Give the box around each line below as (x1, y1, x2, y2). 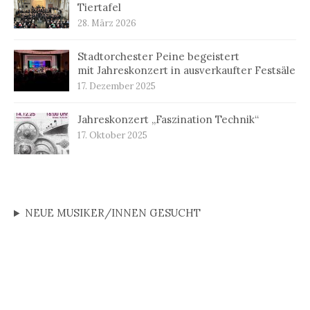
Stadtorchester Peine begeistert (77, 50, 239, 64)
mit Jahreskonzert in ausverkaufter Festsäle (77, 64, 295, 77)
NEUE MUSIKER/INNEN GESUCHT (24, 206, 201, 220)
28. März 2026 (77, 17, 136, 30)
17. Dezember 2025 (77, 80, 156, 93)
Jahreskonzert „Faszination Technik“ (77, 113, 259, 127)
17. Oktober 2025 (77, 129, 147, 142)
